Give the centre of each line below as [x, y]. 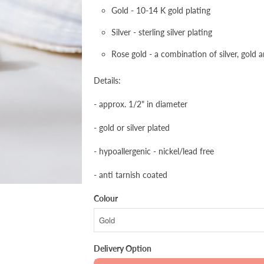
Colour [106, 198]
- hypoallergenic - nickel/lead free [154, 151]
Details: [107, 80]
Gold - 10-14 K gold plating [161, 10]
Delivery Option [123, 248]
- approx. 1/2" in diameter [141, 104]
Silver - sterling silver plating [162, 32]
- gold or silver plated [132, 127]
